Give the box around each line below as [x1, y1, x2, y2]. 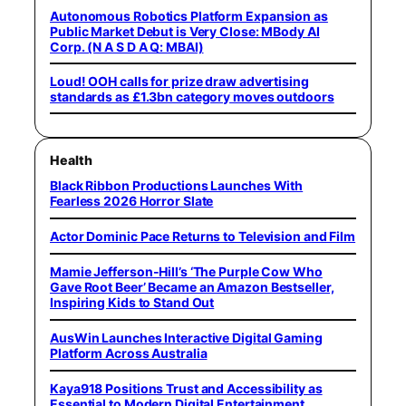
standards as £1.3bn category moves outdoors [50, 88, 334, 104]
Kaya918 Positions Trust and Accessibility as [50, 381, 323, 397]
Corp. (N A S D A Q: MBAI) [50, 39, 204, 55]
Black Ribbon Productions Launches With [50, 178, 304, 194]
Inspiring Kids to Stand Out [50, 295, 215, 311]
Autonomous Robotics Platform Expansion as [50, 8, 328, 24]
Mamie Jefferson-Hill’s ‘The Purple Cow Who [50, 264, 323, 280]
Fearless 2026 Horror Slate [50, 193, 214, 209]
